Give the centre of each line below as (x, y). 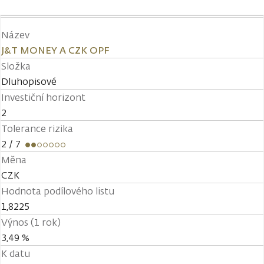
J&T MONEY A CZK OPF (55, 50)
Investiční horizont (43, 97)
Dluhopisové (29, 81)
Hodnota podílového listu (58, 191)
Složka (16, 66)
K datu (16, 253)
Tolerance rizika (37, 128)
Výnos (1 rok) (31, 222)
